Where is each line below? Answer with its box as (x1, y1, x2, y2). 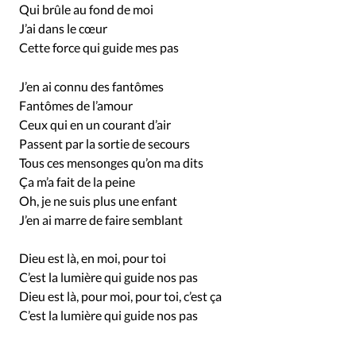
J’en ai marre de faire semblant (19, 211, 183, 227)
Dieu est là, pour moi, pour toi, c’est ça (19, 288, 222, 304)
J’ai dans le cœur (19, 20, 107, 36)
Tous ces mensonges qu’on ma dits (19, 154, 203, 170)
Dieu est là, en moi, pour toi (19, 250, 166, 265)
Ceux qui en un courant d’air (19, 116, 171, 132)
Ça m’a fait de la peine (19, 173, 135, 189)
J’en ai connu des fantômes (19, 78, 164, 94)
